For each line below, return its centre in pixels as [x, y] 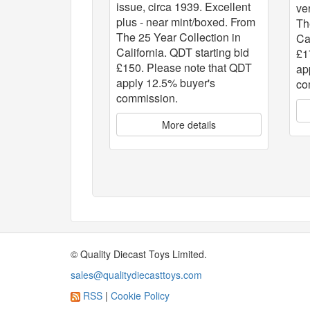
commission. [147, 98]
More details [189, 124]
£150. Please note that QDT [184, 67]
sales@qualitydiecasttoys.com [136, 275]
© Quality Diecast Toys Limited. [139, 254]
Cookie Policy [140, 296]
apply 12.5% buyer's [166, 82]
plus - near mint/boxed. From [186, 21]
